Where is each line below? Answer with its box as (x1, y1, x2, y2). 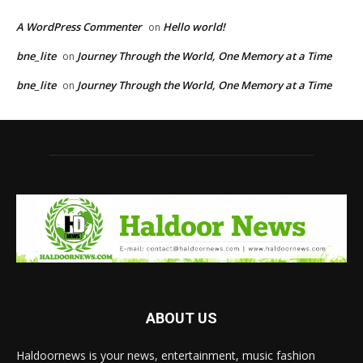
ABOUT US (146, 310, 217, 327)
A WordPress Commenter (16, 19, 142, 34)
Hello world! (163, 19, 225, 34)
